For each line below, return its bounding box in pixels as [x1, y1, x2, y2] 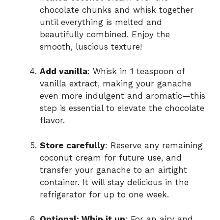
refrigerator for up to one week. [40, 189, 169, 199]
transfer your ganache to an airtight [40, 165, 187, 175]
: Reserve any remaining [105, 140, 203, 150]
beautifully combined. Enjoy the [40, 29, 170, 39]
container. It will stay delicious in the [40, 177, 189, 187]
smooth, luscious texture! [40, 41, 142, 52]
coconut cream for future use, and [40, 152, 182, 163]
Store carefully [40, 140, 105, 150]
